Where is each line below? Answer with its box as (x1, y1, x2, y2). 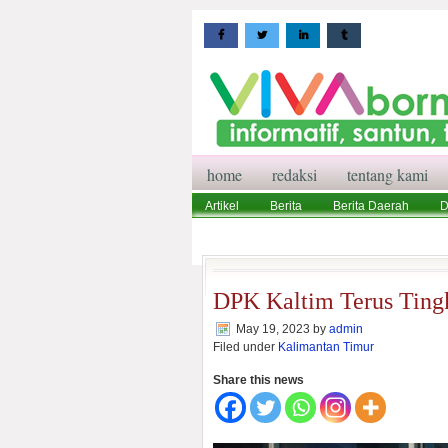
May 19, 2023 (236, 322, 310, 336)
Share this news (213, 373, 304, 387)
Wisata (205, 225, 242, 239)
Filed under (213, 340, 278, 354)
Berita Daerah (333, 199, 409, 213)
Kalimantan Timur (278, 340, 374, 354)
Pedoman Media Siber (273, 225, 395, 239)
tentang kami (347, 164, 428, 185)
